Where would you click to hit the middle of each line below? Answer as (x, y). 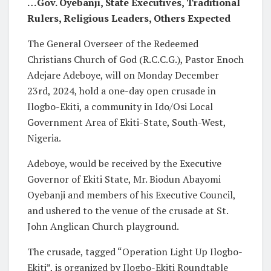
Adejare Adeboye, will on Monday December (123, 75)
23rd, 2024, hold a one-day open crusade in (122, 91)
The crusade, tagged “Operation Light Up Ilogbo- (135, 252)
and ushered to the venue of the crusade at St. (128, 211)
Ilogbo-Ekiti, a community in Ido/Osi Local (120, 107)
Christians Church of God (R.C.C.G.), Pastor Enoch (135, 60)
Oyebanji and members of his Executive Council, (131, 195)
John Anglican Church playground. (103, 227)
